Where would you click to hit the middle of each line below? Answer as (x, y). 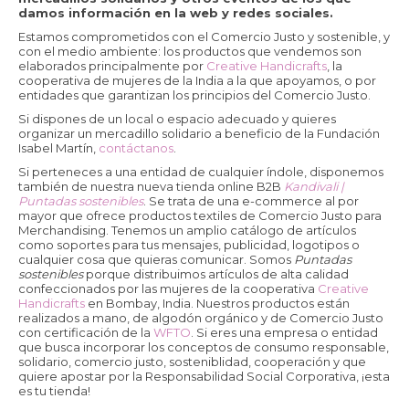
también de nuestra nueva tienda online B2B (151, 186)
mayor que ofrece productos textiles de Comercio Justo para (200, 215)
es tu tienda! (54, 391)
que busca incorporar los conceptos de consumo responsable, (204, 347)
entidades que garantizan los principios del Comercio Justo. (194, 95)
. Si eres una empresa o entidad (284, 332)
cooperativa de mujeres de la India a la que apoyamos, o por (197, 80)
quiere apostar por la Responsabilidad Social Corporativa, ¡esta (204, 376)
